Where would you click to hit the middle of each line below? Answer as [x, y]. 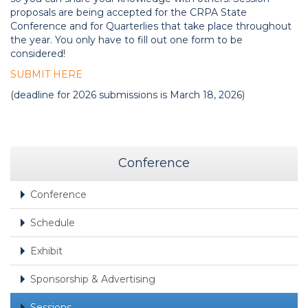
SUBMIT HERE [46, 75]
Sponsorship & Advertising [93, 279]
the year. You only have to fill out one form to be [126, 40]
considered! [38, 54]
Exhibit [46, 251]
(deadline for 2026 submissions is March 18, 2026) [128, 95]
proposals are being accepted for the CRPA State [129, 13]
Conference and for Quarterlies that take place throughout [151, 26]
